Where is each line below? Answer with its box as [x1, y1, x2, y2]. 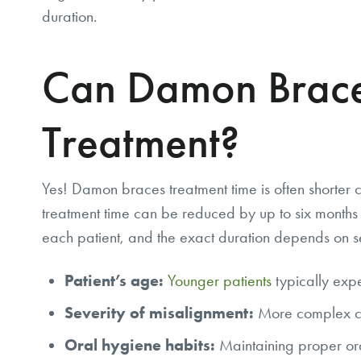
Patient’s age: [64, 271, 164, 291]
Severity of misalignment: [64, 303, 254, 323]
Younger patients [168, 271, 272, 291]
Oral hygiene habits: [64, 335, 215, 355]
